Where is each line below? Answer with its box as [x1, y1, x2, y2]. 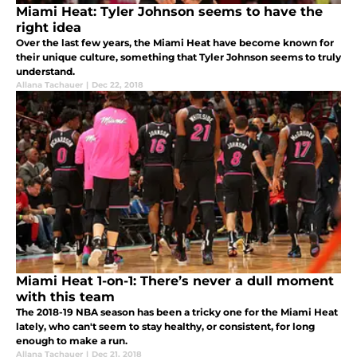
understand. [16, 65, 75, 77]
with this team [16, 288, 115, 304]
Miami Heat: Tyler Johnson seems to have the [16, 3, 323, 19]
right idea [16, 19, 81, 35]
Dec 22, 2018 [92, 79, 143, 90]
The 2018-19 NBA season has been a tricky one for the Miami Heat [16, 305, 338, 318]
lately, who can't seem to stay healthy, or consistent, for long [16, 320, 315, 332]
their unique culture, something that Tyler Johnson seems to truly [16, 50, 341, 63]
